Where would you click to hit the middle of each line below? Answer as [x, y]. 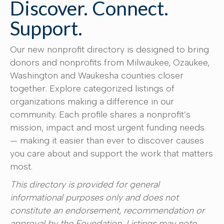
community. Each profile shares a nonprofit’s [100, 114]
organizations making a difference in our [92, 101]
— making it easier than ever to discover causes [107, 140]
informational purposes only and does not [94, 197]
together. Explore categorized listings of [92, 88]
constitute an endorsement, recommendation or [107, 210]
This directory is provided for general [85, 184]
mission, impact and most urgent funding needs [107, 127]
